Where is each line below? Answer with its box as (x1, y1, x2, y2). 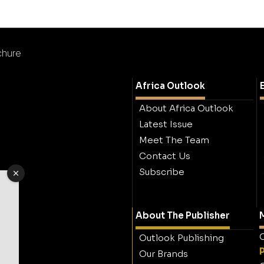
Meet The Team (139, 134, 209, 146)
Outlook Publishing (139, 232, 224, 243)
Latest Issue (139, 118, 193, 130)
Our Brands (139, 247, 188, 259)
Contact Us (139, 150, 190, 161)
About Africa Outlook (139, 102, 233, 114)
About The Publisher (136, 209, 230, 221)
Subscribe (139, 166, 184, 177)
